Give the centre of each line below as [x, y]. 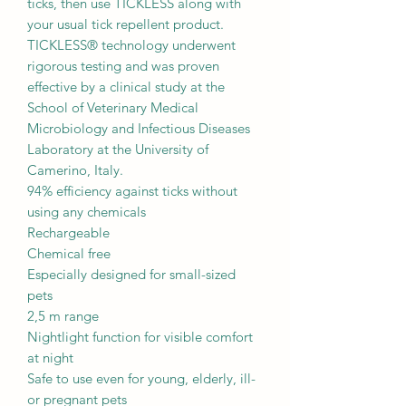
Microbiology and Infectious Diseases [139, 128]
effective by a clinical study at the [126, 86]
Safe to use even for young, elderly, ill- [141, 378]
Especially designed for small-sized [131, 274]
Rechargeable [68, 232]
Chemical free [69, 253]
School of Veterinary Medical [113, 107]
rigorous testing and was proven [123, 65]
